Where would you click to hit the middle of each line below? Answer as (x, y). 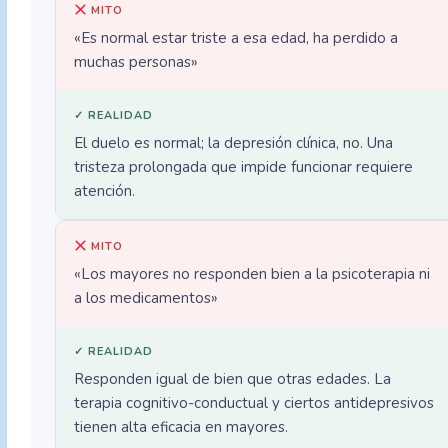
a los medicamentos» (146, 298)
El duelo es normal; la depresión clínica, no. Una (234, 143)
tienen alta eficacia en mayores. (181, 427)
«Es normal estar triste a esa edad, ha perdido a (236, 38)
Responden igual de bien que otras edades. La (233, 379)
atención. (105, 191)
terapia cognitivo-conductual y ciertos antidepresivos (254, 403)
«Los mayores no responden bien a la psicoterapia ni (252, 274)
